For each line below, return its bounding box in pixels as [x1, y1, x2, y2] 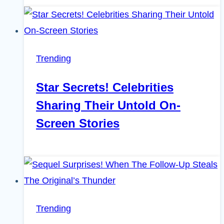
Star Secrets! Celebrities [36, 80, 173, 94]
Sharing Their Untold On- [36, 98, 180, 112]
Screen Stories [36, 116, 119, 130]
